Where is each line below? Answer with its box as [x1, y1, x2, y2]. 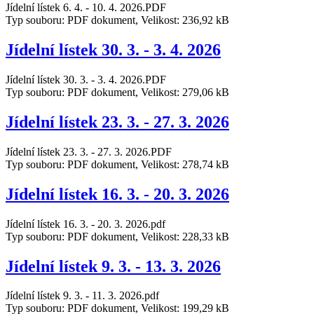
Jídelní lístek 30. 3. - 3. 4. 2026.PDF [6, 73, 166, 86]
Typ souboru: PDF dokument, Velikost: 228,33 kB [6, 230, 229, 243]
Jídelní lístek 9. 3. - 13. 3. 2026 [6, 257, 221, 275]
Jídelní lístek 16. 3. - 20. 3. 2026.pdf [6, 217, 165, 230]
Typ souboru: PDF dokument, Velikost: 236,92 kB [6, 14, 229, 27]
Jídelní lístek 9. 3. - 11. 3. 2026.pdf [6, 289, 159, 302]
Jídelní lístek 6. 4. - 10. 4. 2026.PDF [6, 1, 166, 14]
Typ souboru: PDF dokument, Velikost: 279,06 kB [6, 86, 229, 98]
